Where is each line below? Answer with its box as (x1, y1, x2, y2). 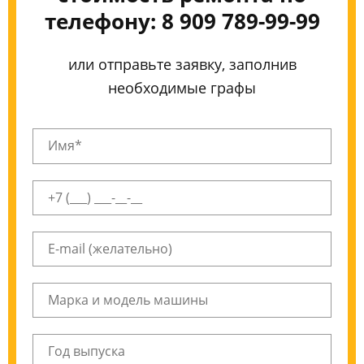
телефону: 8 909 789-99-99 (44, 6, 320, 36)
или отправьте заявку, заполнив (67, 54, 297, 75)
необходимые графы (108, 78, 256, 98)
